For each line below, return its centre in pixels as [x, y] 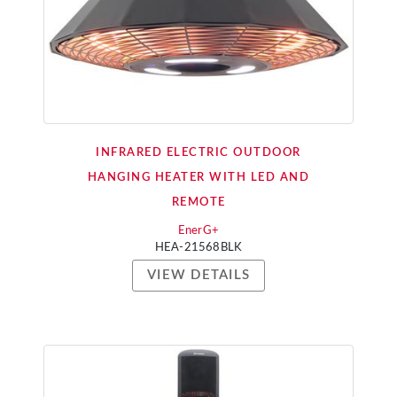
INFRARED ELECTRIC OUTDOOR [198, 153]
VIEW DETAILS [198, 275]
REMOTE [198, 202]
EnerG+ [198, 231]
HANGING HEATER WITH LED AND [198, 178]
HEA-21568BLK [198, 248]
